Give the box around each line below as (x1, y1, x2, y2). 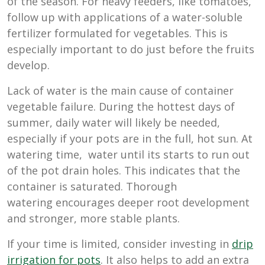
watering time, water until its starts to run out (7, 147, 250, 162)
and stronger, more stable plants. (7, 211, 180, 226)
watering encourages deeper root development (7, 195, 250, 210)
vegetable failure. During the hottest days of (7, 99, 235, 114)
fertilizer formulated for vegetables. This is (7, 26, 228, 41)
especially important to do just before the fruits (7, 42, 254, 57)
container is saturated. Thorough (7, 179, 177, 194)
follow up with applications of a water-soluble (7, 10, 243, 25)
